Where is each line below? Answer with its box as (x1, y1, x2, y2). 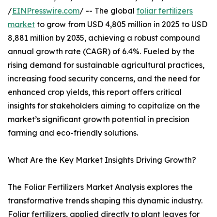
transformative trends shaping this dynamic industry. (8, 196, 202, 206)
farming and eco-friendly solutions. (8, 128, 138, 138)
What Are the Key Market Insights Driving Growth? (8, 155, 196, 165)
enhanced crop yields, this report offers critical (8, 87, 182, 97)
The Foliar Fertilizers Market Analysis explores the (8, 182, 193, 192)
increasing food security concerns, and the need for (8, 74, 200, 84)
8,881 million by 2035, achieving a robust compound (8, 33, 200, 43)
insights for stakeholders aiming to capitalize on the (8, 101, 200, 111)
